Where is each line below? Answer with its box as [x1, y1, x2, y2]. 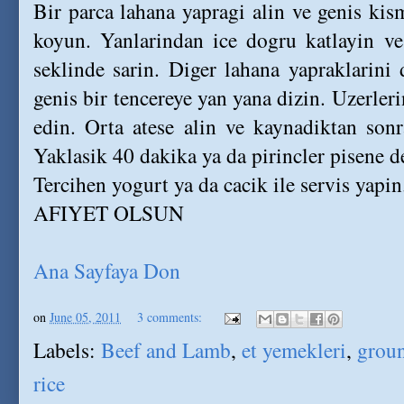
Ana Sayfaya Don [33, 256, 180, 285]
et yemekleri [242, 335, 346, 364]
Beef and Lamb [101, 335, 231, 364]
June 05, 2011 [50, 308, 121, 326]
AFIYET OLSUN [33, 198, 184, 227]
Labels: [33, 335, 101, 364]
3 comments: [137, 308, 206, 326]
